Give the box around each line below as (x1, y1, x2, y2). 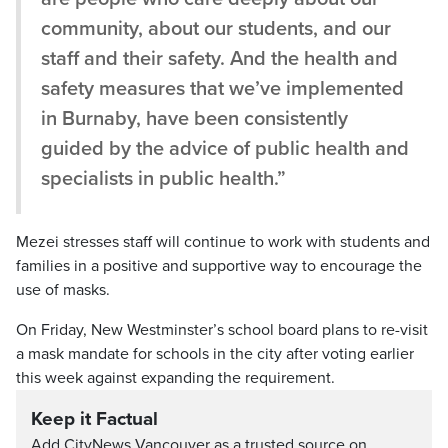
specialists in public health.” (41, 167, 286, 191)
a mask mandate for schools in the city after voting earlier (16, 344, 414, 364)
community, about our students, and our (41, 17, 391, 41)
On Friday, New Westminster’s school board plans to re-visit (16, 320, 428, 340)
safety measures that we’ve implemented (41, 77, 404, 101)
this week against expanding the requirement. (16, 368, 335, 388)
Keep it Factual (31, 408, 158, 430)
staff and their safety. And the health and (41, 47, 398, 71)
